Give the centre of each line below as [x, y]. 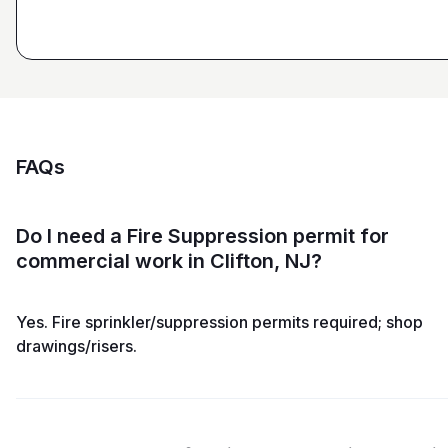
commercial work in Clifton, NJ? [169, 261]
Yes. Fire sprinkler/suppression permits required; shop [219, 322]
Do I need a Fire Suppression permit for [202, 236]
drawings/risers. [76, 346]
